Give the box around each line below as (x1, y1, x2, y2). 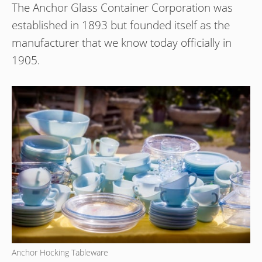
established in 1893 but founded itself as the (12, 18, 230, 33)
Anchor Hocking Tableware (12, 247, 108, 258)
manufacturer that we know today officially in (12, 35, 232, 51)
